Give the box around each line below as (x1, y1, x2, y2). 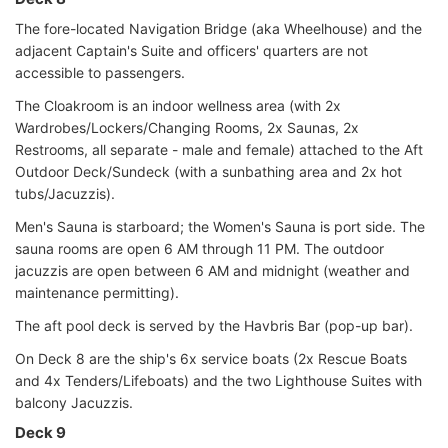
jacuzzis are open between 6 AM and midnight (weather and (15, 261, 410, 279)
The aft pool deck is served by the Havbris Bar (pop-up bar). (15, 316, 413, 334)
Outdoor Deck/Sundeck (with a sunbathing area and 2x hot (15, 162, 402, 180)
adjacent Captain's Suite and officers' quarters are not (15, 41, 368, 59)
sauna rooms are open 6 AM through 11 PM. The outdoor (15, 239, 384, 257)
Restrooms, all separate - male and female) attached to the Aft (15, 140, 423, 158)
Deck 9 (15, 422, 66, 442)
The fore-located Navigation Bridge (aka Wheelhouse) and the (15, 19, 422, 37)
